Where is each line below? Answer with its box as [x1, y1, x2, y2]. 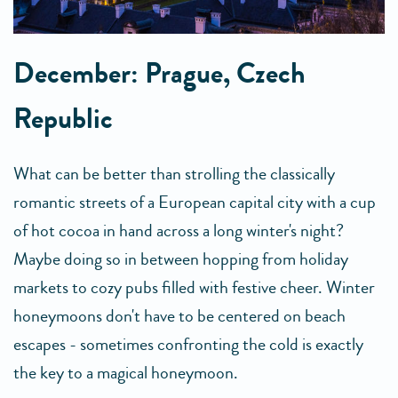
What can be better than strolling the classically [13, 161, 335, 187]
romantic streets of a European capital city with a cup [13, 189, 376, 216]
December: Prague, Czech [13, 53, 306, 95]
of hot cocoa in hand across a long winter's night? [13, 218, 344, 244]
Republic [13, 99, 113, 140]
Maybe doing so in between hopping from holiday [13, 246, 348, 273]
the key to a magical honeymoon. [13, 360, 238, 386]
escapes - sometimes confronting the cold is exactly [13, 331, 363, 358]
